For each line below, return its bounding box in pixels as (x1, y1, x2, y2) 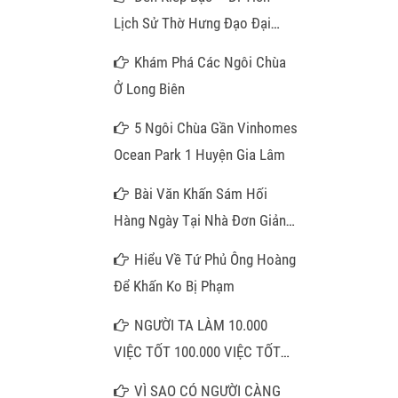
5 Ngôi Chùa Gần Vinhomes (134, 119, 298, 137)
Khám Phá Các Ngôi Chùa (134, 53, 287, 71)
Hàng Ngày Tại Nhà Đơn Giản (114, 211, 286, 229)
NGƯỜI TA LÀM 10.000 (134, 316, 268, 334)
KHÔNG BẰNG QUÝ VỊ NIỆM (114, 370, 279, 387)
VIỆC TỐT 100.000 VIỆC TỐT (114, 343, 281, 361)
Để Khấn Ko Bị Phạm (114, 277, 235, 295)
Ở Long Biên (114, 80, 185, 98)
